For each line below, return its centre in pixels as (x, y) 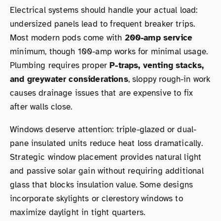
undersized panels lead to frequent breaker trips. (103, 24)
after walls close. (41, 107)
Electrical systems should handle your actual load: (104, 10)
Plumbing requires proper (60, 65)
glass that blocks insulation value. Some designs (102, 185)
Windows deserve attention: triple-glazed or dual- (103, 129)
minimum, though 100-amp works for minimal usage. (109, 52)
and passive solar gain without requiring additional (107, 171)
